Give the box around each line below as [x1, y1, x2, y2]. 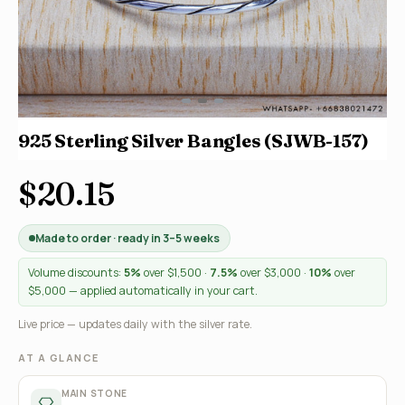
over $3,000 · [238, 265, 309, 280]
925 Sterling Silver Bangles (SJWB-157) [18, 129, 369, 152]
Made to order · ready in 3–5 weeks [35, 231, 220, 246]
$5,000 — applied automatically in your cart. [28, 283, 258, 298]
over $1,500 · [141, 265, 210, 280]
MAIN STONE [61, 387, 127, 400]
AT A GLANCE [18, 351, 99, 364]
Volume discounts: [28, 265, 124, 280]
